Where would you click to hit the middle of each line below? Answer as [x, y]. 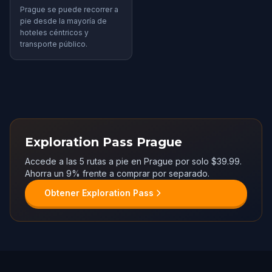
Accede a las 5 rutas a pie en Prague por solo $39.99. [133, 161]
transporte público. [54, 44]
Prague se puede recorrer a [69, 9]
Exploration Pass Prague [104, 142]
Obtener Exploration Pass [99, 193]
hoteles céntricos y [54, 32]
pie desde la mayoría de [63, 21]
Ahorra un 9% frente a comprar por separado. [117, 173]
